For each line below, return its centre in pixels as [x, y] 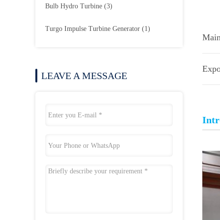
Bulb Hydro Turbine [74, 6]
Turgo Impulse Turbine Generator [93, 29]
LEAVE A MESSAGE [84, 76]
